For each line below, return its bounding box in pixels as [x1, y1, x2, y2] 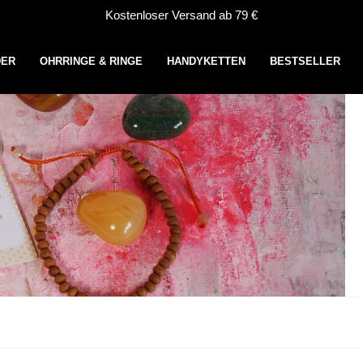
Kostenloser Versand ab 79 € [105, 7, 258, 22]
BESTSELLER [269, 55, 340, 67]
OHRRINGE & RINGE [39, 55, 143, 67]
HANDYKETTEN [166, 55, 246, 67]
